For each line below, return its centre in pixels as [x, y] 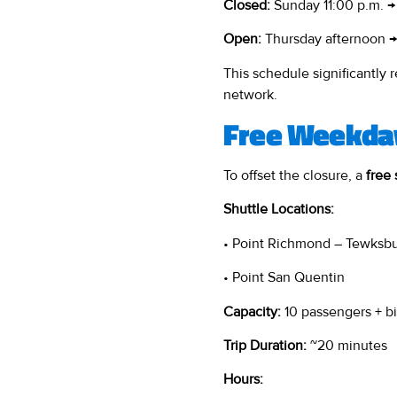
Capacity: [252, 311]
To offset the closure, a [295, 176]
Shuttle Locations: [279, 210]
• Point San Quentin [284, 278]
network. [250, 94]
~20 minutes [347, 346]
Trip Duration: [265, 346]
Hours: [243, 380]
